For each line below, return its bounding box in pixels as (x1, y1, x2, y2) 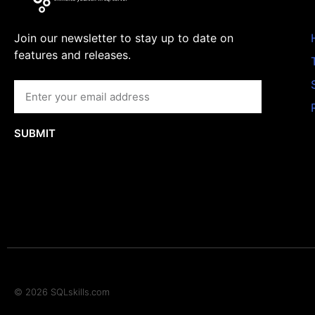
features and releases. (14, 48, 131, 62)
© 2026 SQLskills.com (14, 285, 110, 297)
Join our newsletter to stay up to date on (14, 31, 233, 45)
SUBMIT (14, 127, 56, 140)
